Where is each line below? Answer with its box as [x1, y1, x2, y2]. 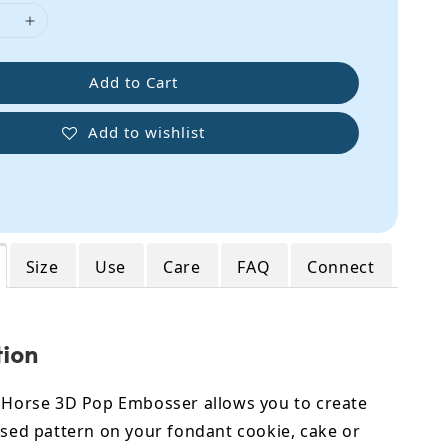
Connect [307, 256, 375, 279]
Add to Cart [88, 72, 178, 93]
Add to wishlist [87, 121, 205, 142]
